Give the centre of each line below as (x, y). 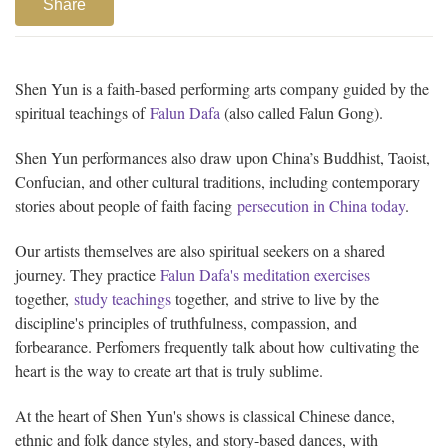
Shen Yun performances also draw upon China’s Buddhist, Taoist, (222, 157)
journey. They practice (87, 274)
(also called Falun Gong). (304, 113)
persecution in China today (321, 205)
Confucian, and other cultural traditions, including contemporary (217, 181)
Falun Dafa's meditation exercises (265, 274)
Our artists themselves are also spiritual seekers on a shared (200, 250)
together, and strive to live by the (275, 298)
